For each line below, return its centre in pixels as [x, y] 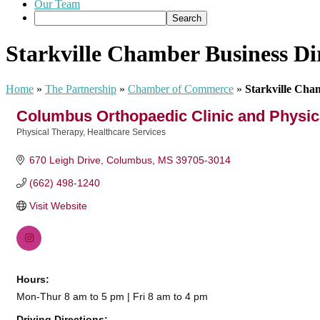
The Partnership [81, 89]
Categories [38, 141]
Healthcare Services [126, 132]
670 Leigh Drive [65, 160]
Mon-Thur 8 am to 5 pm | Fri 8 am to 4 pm [112, 296]
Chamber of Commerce [181, 89]
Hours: [33, 279]
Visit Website [58, 205]
